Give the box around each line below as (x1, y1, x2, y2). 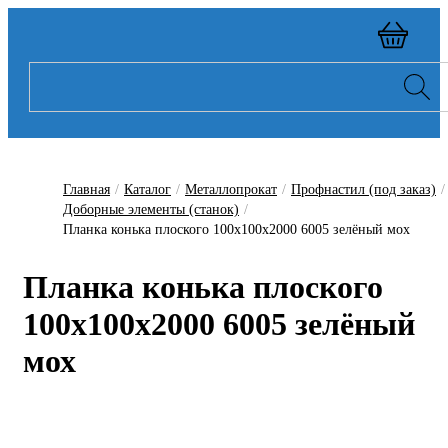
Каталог (124, 182, 171, 197)
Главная (63, 182, 110, 197)
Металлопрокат (185, 182, 277, 197)
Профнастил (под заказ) (291, 182, 436, 197)
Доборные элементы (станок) (63, 202, 239, 217)
